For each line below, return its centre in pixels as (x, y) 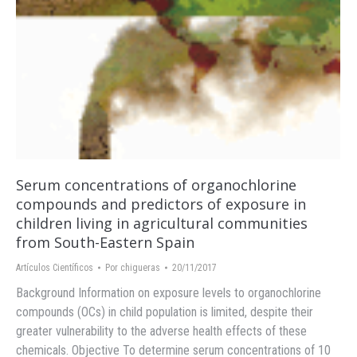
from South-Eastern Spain (105, 243)
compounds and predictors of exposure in (161, 204)
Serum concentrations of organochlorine (156, 185)
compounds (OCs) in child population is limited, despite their (165, 312)
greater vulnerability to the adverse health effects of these (161, 331)
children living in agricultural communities (162, 224)
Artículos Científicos (55, 268)
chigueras (140, 268)
